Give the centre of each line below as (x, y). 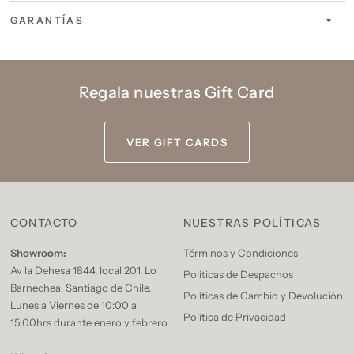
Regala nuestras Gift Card (177, 92)
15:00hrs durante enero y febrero (88, 322)
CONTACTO (44, 223)
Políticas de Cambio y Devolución (263, 296)
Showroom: (38, 253)
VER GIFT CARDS (177, 142)
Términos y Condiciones (240, 253)
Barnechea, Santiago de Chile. (80, 288)
